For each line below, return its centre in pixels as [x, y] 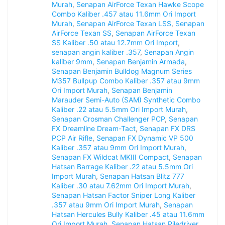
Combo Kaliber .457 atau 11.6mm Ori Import [124, 14]
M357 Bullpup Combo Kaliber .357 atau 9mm [126, 81]
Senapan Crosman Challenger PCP [108, 119]
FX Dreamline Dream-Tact [94, 129]
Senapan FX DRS [167, 129]
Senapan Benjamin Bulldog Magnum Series [122, 71]
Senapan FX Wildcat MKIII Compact [110, 157]
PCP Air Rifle [72, 138]
